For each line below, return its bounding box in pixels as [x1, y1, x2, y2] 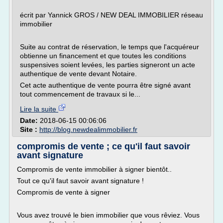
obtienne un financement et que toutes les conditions [20, 52, 186, 60]
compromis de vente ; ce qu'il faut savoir [17, 141, 190, 151]
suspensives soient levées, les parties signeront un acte [20, 61, 195, 69]
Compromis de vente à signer [17, 188, 110, 196]
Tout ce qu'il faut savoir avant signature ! [17, 177, 144, 185]
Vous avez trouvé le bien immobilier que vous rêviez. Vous [17, 211, 200, 219]
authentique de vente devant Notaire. [20, 70, 137, 78]
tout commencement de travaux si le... [20, 90, 140, 98]
